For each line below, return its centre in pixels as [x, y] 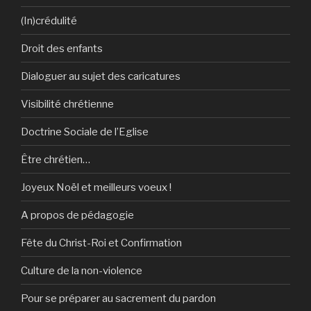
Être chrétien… [56, 159]
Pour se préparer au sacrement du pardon [118, 298]
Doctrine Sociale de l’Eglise [85, 132]
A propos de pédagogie [77, 215]
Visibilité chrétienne [67, 104]
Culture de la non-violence [82, 270]
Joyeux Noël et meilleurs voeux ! [96, 187]
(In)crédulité [49, 20]
